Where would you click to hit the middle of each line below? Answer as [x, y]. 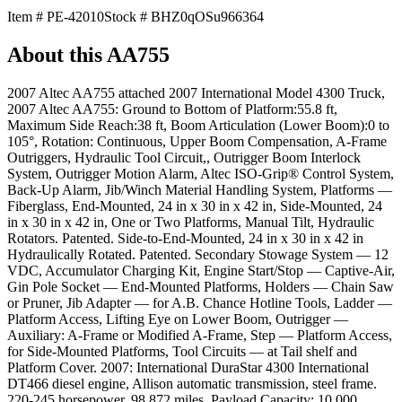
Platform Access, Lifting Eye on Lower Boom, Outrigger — [178, 319]
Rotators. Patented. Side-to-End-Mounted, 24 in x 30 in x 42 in [185, 238]
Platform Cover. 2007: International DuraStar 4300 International [188, 367]
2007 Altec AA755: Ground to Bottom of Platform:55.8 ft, [172, 109]
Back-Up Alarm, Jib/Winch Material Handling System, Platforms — [200, 189]
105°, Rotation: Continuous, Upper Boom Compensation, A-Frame [197, 141]
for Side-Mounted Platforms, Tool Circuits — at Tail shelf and [182, 351]
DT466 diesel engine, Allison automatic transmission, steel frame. [192, 383]
